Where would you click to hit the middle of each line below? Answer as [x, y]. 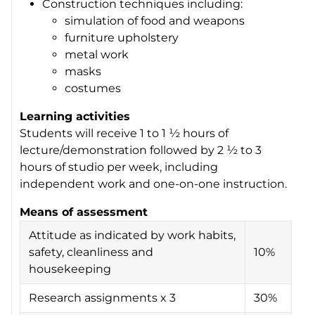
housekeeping [70, 269]
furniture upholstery [122, 37]
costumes [93, 88]
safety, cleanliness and [91, 252]
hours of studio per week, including [119, 167]
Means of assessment [84, 212]
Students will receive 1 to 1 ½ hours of [124, 133]
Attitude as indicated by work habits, [133, 235]
